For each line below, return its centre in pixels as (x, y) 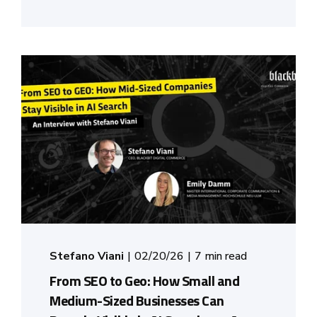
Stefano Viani (87, 256)
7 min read (221, 256)
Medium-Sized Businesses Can (137, 300)
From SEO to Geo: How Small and (144, 280)
